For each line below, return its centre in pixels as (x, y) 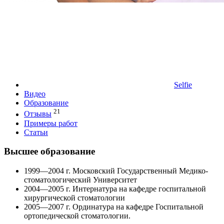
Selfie (183, 85)
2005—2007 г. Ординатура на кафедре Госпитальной (114, 206)
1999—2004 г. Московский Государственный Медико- (116, 170)
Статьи (36, 132)
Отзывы (38, 114)
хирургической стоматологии (74, 197)
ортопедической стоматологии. (77, 215)
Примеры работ (51, 123)
